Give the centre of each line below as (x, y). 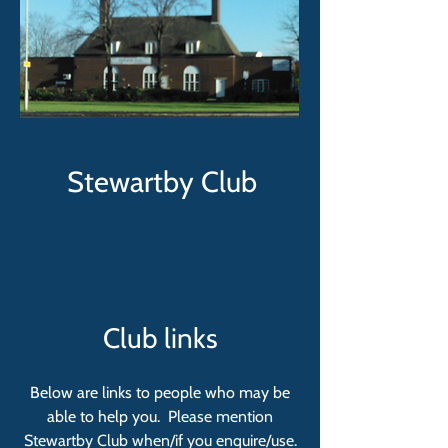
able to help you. (105, 416)
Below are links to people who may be (160, 392)
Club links (160, 338)
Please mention (220, 416)
